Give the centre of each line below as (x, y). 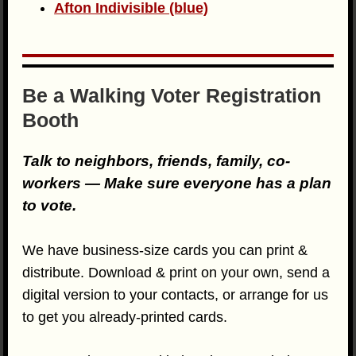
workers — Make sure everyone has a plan (177, 183)
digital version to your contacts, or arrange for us (176, 295)
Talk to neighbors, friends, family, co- (157, 161)
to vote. (50, 205)
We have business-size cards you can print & (165, 251)
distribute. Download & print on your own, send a (176, 273)
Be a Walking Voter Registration (172, 96)
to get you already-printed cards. (125, 317)
